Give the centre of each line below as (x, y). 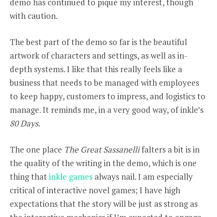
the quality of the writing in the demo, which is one (103, 163)
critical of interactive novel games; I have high (95, 190)
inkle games (71, 176)
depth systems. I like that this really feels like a (96, 69)
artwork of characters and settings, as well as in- (99, 55)
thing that (29, 176)
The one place (37, 149)
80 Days (24, 123)
